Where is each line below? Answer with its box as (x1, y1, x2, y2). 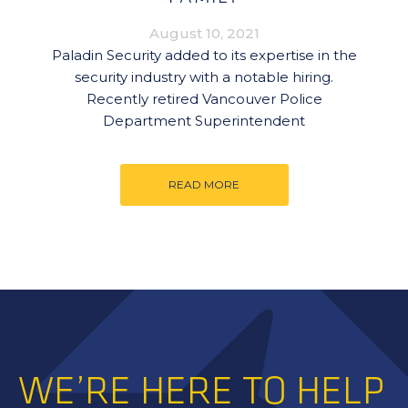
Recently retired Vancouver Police (86, 90, 322, 107)
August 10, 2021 (148, 25, 260, 42)
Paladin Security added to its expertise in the (51, 46, 357, 64)
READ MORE (168, 178, 240, 191)
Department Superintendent (103, 112, 305, 129)
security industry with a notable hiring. (75, 68, 333, 86)
